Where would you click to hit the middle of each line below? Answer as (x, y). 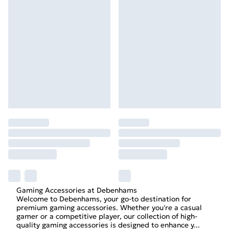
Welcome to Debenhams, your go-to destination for (104, 199)
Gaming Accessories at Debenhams (77, 190)
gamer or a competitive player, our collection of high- (107, 216)
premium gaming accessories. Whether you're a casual (109, 208)
